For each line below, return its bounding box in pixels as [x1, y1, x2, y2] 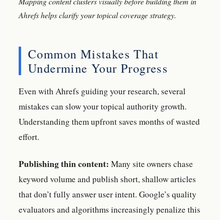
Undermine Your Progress [28, 59, 168, 76]
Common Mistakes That [28, 45, 159, 62]
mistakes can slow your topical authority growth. [19, 101, 187, 112]
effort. [19, 131, 39, 143]
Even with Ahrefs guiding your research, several [19, 85, 186, 97]
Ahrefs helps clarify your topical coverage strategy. [19, 10, 176, 21]
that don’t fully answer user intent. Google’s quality [19, 189, 196, 200]
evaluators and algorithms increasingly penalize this [19, 204, 200, 216]
